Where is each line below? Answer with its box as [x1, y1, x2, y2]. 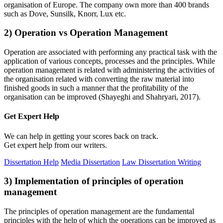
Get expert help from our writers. [4, 140, 107, 149]
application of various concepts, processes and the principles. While [4, 57, 215, 66]
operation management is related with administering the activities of [4, 66, 215, 75]
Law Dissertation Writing [122, 157, 201, 166]
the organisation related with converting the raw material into [4, 75, 194, 84]
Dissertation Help [4, 157, 59, 166]
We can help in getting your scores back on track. [4, 131, 158, 140]
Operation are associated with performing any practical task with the [4, 48, 217, 57]
